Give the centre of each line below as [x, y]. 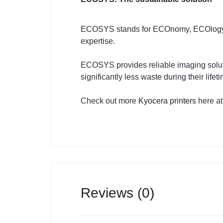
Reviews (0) [117, 193]
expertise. [98, 41]
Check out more [110, 101]
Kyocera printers [167, 101]
